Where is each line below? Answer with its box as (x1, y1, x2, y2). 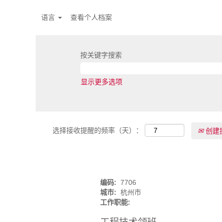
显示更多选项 (81, 78, 122, 86)
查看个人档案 (70, 13, 112, 21)
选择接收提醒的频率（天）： (53, 126, 143, 134)
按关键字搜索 (80, 51, 122, 59)
